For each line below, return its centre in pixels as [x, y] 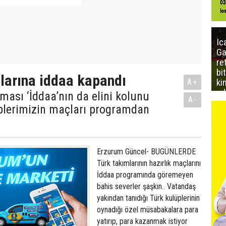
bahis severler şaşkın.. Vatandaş [146, 186]
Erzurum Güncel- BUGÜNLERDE [146, 152]
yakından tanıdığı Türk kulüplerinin [148, 198]
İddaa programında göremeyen [145, 175]
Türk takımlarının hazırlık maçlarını [149, 163]
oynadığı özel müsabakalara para [148, 210]
